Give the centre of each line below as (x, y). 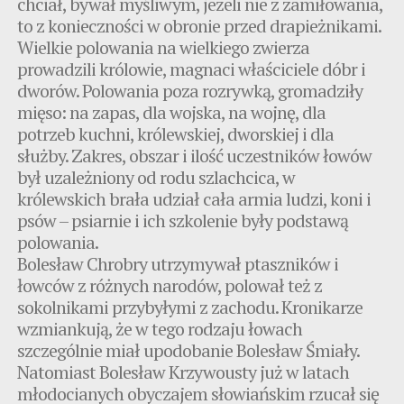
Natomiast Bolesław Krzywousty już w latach (184, 372)
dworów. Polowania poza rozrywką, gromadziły (190, 90)
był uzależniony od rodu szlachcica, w (156, 177)
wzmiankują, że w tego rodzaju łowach (160, 328)
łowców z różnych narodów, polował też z (170, 285)
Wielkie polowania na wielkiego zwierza (164, 47)
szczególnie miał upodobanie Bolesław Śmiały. (188, 350)
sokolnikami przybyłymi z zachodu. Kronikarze (190, 307)
